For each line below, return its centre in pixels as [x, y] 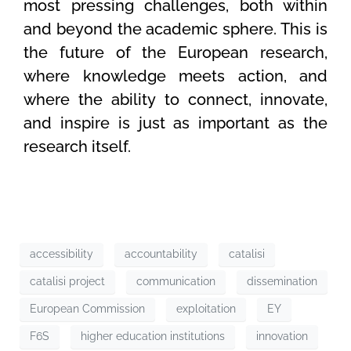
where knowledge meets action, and [175, 76]
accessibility [62, 254]
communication [176, 282]
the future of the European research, [175, 52]
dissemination [282, 282]
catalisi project [67, 282]
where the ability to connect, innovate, [175, 99]
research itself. [77, 146]
